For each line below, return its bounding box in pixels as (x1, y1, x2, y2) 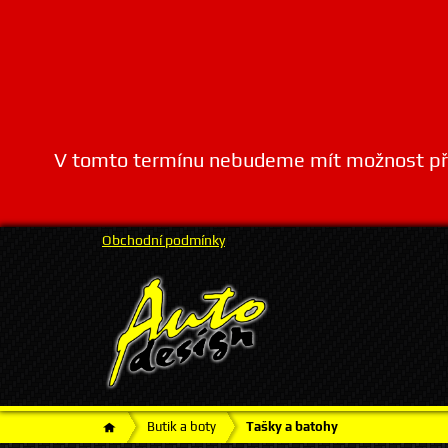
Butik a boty (147, 419, 216, 434)
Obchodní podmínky (102, 232, 225, 248)
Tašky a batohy (246, 419, 338, 434)
